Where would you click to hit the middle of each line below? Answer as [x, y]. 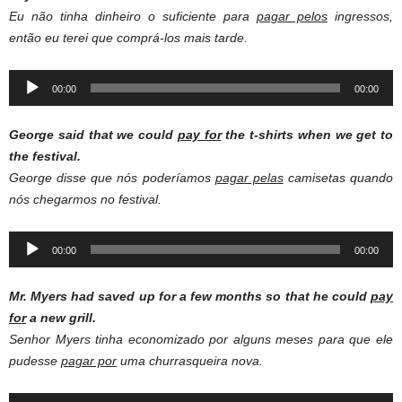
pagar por [89, 361]
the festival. [45, 157]
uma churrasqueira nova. [190, 361]
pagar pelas [249, 178]
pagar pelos [292, 17]
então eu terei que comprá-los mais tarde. [128, 38]
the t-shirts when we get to [307, 135]
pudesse [35, 361]
